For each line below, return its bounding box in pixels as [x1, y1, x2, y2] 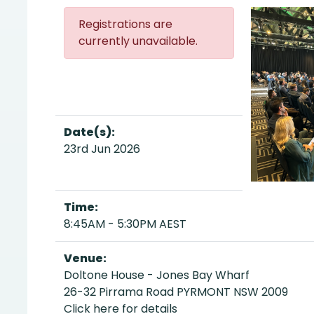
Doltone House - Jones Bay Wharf [64, 267, 250, 283]
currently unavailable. [78, 33, 198, 49]
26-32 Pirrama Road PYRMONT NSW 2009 [64, 284, 288, 300]
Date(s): [64, 124, 115, 140]
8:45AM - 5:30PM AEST [64, 216, 186, 232]
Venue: [64, 250, 107, 266]
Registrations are [78, 16, 172, 32]
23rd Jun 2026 [64, 141, 140, 157]
